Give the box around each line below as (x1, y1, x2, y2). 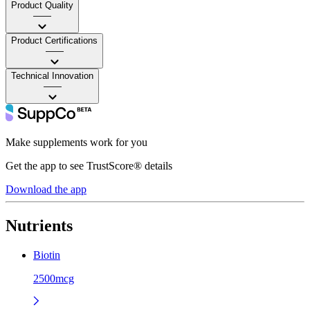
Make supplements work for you (6, 136, 147, 148)
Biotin (33, 248, 60, 261)
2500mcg (33, 272, 74, 284)
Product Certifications (11, 35, 98, 46)
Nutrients (6, 216, 73, 235)
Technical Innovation (11, 70, 93, 81)
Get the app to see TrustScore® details (6, 159, 172, 172)
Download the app (6, 183, 86, 195)
